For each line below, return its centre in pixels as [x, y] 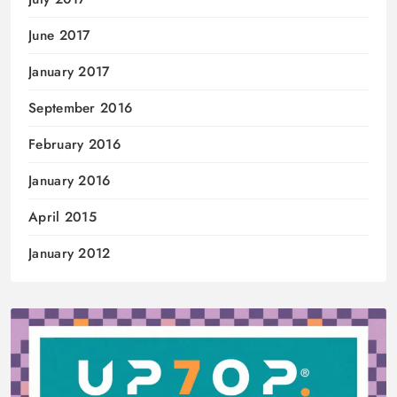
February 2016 [74, 145]
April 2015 [62, 218]
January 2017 [70, 72]
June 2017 [60, 36]
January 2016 [70, 181]
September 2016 [81, 109]
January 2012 [70, 254]
